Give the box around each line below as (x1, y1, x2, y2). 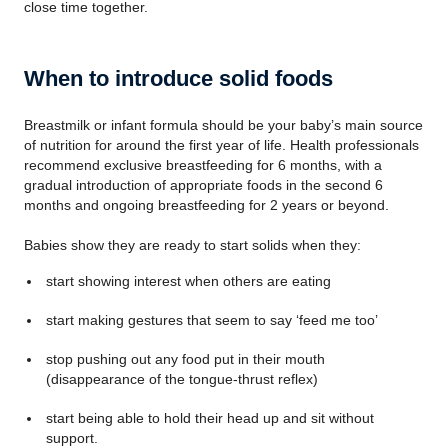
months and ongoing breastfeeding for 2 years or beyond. (24, 197, 389, 213)
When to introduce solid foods (24, 66, 333, 91)
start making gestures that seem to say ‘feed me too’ (45, 312, 378, 328)
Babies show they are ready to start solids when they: (24, 237, 361, 253)
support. (45, 430, 98, 446)
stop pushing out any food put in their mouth (45, 351, 325, 367)
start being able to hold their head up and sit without (45, 410, 374, 426)
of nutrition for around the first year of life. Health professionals (24, 137, 419, 153)
